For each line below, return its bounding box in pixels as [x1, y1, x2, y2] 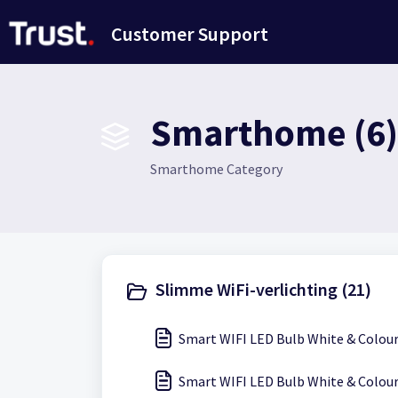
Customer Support [111, 21, 269, 46]
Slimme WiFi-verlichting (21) [155, 278, 371, 300]
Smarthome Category [150, 160, 283, 178]
